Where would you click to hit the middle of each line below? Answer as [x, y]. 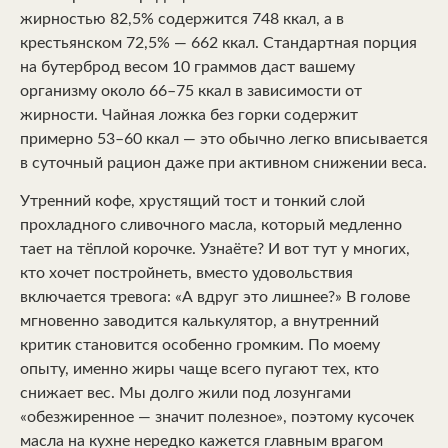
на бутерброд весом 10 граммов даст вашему [187, 67]
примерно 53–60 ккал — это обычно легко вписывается [224, 139]
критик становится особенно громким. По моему [200, 345]
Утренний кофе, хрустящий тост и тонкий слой [192, 201]
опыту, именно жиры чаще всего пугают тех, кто [199, 369]
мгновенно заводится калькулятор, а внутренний [199, 321]
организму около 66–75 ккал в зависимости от [191, 91]
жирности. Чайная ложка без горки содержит [189, 115]
